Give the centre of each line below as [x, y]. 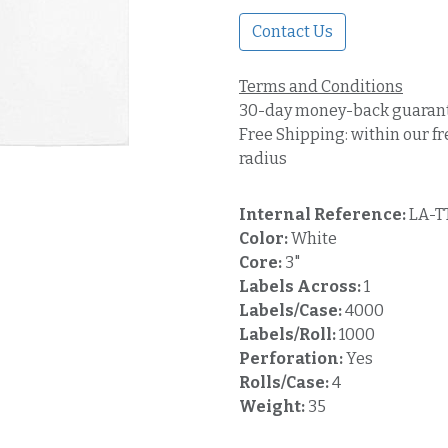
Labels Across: [301, 286]
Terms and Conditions [321, 86]
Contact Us [292, 31]
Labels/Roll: [289, 334]
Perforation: [292, 358]
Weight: [273, 406]
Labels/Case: [292, 310]
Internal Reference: [324, 214]
